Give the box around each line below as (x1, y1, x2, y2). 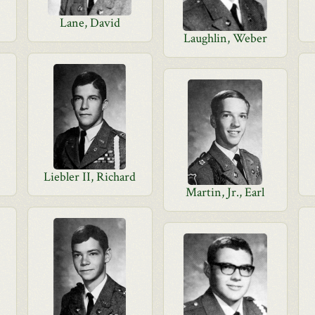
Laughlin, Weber (183, 30, 267, 46)
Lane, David (59, 15, 120, 31)
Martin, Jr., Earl (186, 184, 265, 200)
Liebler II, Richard (44, 169, 136, 185)
